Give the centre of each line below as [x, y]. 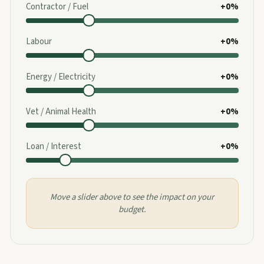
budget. [132, 209]
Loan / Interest [53, 146]
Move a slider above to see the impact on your [132, 197]
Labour [39, 42]
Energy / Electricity [60, 77]
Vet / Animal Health [61, 111]
